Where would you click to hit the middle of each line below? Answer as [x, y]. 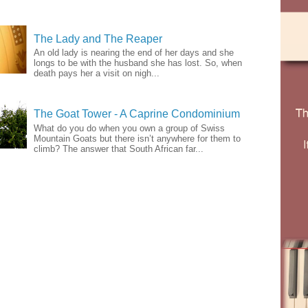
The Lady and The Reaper [98, 39]
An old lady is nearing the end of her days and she [134, 53]
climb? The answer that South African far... [119, 148]
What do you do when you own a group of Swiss [129, 128]
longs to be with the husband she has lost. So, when [138, 63]
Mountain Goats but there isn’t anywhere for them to [137, 138]
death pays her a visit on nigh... [97, 74]
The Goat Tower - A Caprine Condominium [137, 114]
